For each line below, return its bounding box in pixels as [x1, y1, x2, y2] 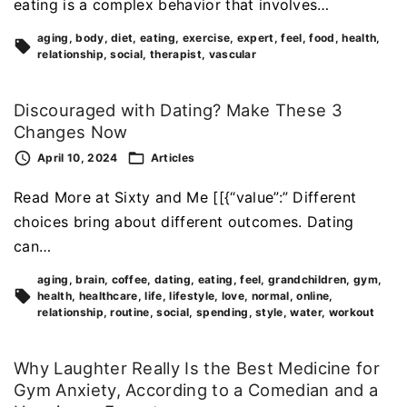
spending [195, 305, 249, 320]
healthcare [78, 289, 138, 303]
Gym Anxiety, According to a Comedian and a [14, 380, 379, 401]
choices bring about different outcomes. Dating [14, 213, 354, 232]
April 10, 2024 [37, 151, 118, 165]
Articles [150, 151, 195, 165]
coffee [111, 273, 148, 287]
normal [251, 289, 290, 303]
